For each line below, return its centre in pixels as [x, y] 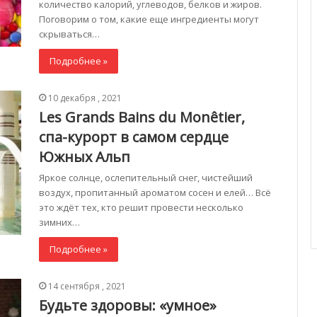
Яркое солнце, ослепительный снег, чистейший [146, 178]
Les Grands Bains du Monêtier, [142, 117]
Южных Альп [85, 157]
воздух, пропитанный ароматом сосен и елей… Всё [155, 193]
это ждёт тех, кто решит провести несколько [141, 208]
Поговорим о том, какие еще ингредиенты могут [149, 19]
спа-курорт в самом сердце [134, 137]
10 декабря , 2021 [85, 98]
